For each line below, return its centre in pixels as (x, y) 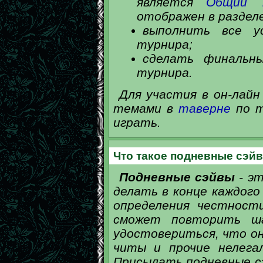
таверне (204, 108)
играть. (137, 122)
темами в (146, 108)
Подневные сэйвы (177, 177)
